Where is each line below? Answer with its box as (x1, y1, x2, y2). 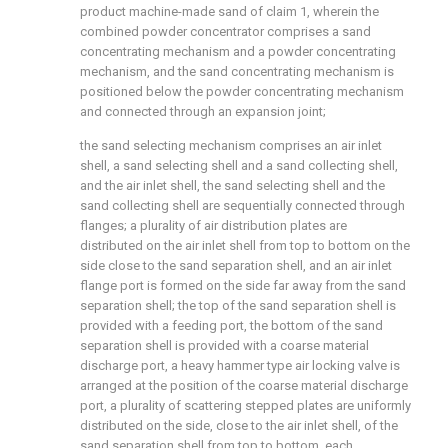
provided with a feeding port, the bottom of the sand (80, 318, 383, 333)
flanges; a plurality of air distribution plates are (80, 218, 347, 233)
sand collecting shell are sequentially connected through (80, 198, 405, 213)
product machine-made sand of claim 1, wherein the (80, 4, 379, 19)
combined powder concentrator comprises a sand (80, 24, 371, 39)
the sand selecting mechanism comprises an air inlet (80, 138, 382, 153)
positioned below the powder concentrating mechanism (80, 84, 404, 99)
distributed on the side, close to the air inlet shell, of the (80, 418, 398, 433)
